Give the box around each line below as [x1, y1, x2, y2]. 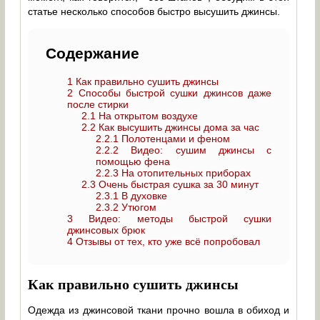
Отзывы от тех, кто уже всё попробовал [73, 236, 261, 247]
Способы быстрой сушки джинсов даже [73, 87, 272, 99]
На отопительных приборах [119, 167, 251, 179]
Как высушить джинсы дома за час [96, 121, 260, 133]
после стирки [67, 99, 129, 110]
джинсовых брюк [67, 224, 146, 236]
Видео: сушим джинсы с [119, 144, 272, 156]
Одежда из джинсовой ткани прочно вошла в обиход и [28, 304, 290, 316]
